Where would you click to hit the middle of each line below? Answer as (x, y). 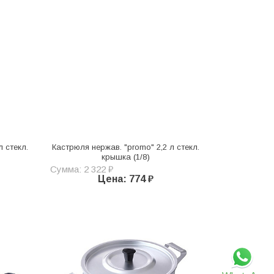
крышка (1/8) (126, 157)
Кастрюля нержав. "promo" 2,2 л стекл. (126, 147)
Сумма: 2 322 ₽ (81, 169)
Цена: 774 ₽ (126, 179)
